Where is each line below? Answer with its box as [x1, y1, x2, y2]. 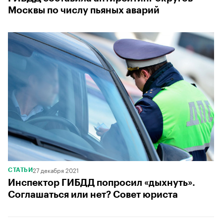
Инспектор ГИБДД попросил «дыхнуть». [8, 177, 195, 187]
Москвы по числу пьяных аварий [8, 5, 160, 15]
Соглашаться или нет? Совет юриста [8, 189, 178, 199]
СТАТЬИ [8, 166, 33, 173]
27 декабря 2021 [33, 165, 79, 174]
